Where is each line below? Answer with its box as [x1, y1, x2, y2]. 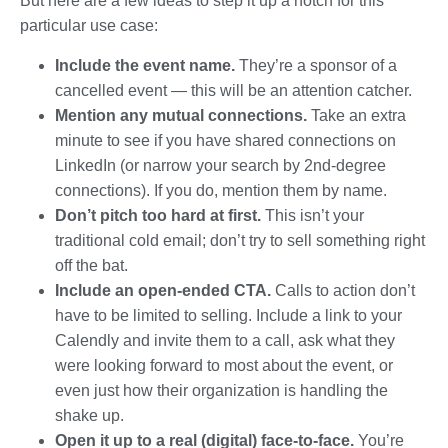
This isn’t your [265, 206, 364, 224]
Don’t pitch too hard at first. [55, 206, 265, 224]
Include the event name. [55, 56, 239, 74]
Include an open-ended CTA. [55, 281, 271, 299]
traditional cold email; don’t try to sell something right [55, 231, 425, 249]
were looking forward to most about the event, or [55, 356, 393, 374]
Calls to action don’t [271, 281, 415, 299]
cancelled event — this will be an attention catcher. [55, 81, 412, 99]
